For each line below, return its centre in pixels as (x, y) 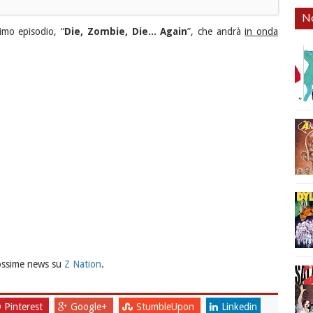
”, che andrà (216, 32)
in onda (262, 32)
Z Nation (82, 264)
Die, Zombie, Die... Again (126, 32)
